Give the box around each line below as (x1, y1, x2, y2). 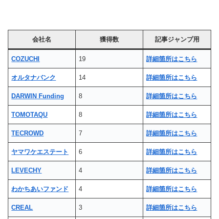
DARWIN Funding (11, 92, 65, 100)
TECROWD (11, 130, 44, 137)
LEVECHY (11, 167, 42, 175)
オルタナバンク (11, 74, 56, 82)
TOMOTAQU (11, 111, 48, 119)
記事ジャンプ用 (154, 36, 199, 44)
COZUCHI (11, 55, 40, 63)
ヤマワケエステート (11, 148, 69, 156)
